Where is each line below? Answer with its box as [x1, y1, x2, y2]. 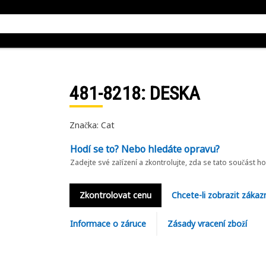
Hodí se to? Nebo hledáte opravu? [69, 142, 220, 156]
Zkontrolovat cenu [79, 189, 151, 201]
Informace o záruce [69, 218, 146, 229]
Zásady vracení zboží [167, 218, 247, 229]
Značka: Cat [69, 119, 115, 131]
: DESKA [140, 82, 200, 104]
